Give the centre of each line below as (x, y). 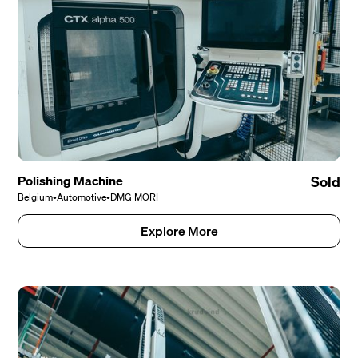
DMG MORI (135, 197)
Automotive (82, 197)
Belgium (36, 197)
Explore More (179, 231)
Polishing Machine (71, 181)
